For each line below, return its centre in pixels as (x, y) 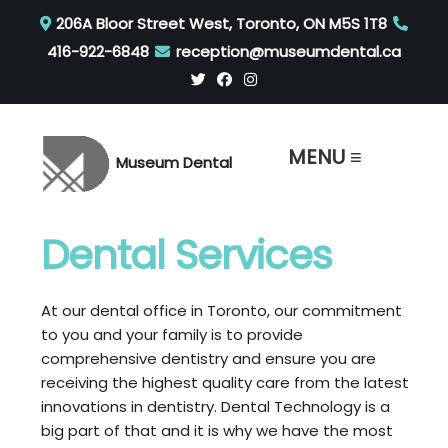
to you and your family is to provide (172, 335)
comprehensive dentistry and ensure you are (209, 359)
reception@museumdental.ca (286, 51)
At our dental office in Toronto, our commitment (222, 311)
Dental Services (187, 255)
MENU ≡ (325, 157)
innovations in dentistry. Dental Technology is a (216, 407)
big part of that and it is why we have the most (217, 431)
